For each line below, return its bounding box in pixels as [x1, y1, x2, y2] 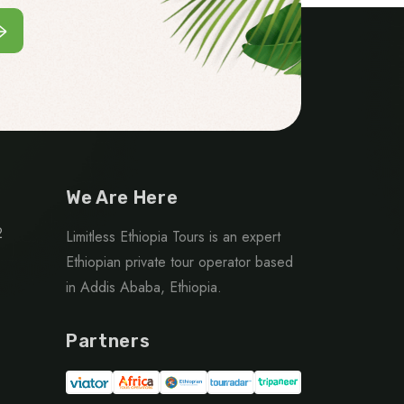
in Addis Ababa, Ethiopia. [66, 276, 222, 298]
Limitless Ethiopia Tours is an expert [66, 225, 280, 247]
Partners [66, 329, 151, 352]
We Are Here [66, 186, 179, 208]
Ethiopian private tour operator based [66, 251, 293, 272]
